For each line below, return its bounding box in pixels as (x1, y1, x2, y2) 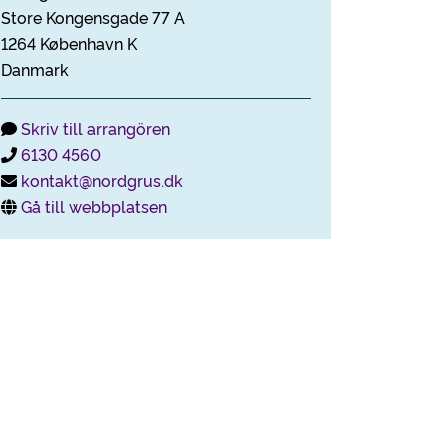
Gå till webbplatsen (21, 195, 167, 217)
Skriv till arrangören (21, 117, 170, 139)
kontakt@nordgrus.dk (21, 169, 183, 191)
